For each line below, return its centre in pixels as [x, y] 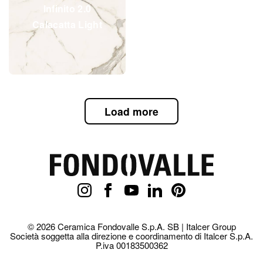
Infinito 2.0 [67, 8]
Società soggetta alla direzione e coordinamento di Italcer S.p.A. [131, 236]
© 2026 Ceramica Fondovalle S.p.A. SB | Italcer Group [131, 227]
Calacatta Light [67, 24]
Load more [131, 112]
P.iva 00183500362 [131, 245]
